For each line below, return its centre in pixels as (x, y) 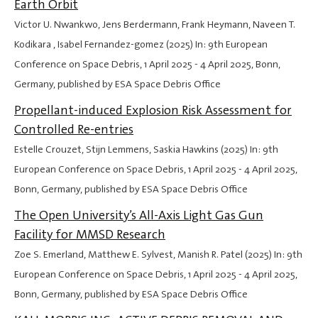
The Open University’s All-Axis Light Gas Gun (139, 215)
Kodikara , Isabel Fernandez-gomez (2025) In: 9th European (141, 45)
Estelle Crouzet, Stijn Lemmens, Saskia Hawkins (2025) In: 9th (146, 150)
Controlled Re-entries (74, 130)
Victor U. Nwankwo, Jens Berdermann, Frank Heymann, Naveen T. (155, 25)
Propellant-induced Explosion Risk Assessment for (153, 110)
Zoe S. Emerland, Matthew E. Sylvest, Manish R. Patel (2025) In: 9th (158, 255)
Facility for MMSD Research (90, 235)
